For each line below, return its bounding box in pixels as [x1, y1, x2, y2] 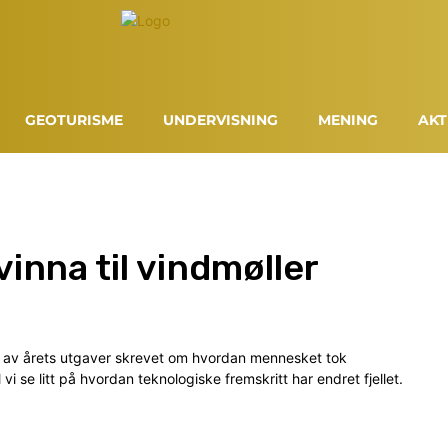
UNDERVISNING [163, 111, 279, 130]
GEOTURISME [25, 111, 124, 130]
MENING [318, 111, 379, 130]
